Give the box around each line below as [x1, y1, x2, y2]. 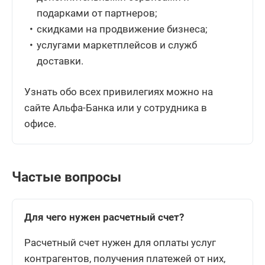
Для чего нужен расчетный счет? [24, 211, 184, 223]
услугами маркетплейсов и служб [37, 38, 198, 51]
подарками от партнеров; [37, 7, 158, 19]
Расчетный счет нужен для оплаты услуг [24, 236, 216, 248]
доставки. [37, 54, 84, 67]
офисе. [24, 117, 56, 130]
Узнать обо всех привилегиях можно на [24, 85, 213, 98]
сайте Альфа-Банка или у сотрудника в [24, 101, 207, 114]
